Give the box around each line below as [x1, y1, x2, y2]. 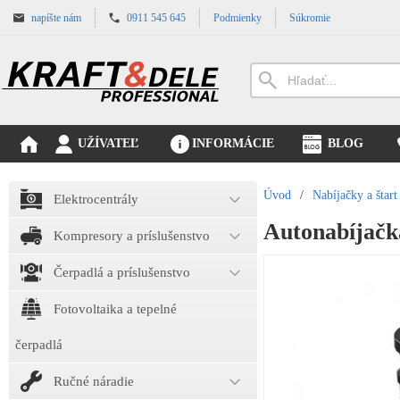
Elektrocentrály [54, 192, 138, 206]
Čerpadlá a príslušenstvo [54, 265, 190, 279]
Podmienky [213, 12, 262, 24]
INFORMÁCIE [192, 137, 274, 150]
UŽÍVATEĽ [78, 137, 138, 150]
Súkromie [289, 12, 330, 24]
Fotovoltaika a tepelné [54, 302, 177, 316]
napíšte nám [31, 12, 81, 24]
